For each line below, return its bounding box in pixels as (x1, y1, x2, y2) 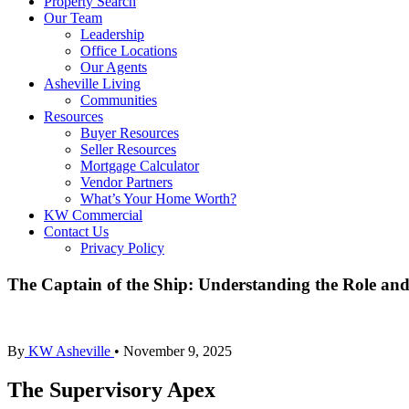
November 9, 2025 (120, 343, 232, 360)
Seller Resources (80, 142, 176, 158)
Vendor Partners (80, 174, 173, 191)
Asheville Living (44, 76, 141, 92)
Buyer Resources (80, 125, 179, 142)
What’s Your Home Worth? (80, 191, 236, 207)
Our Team (44, 10, 102, 26)
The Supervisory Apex (7, 377, 215, 402)
